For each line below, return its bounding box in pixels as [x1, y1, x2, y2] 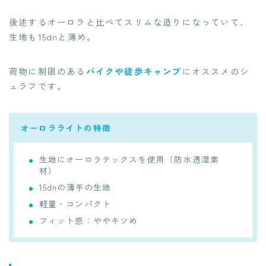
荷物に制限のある [9, 64, 86, 77]
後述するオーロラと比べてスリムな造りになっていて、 [9, 15, 250, 28]
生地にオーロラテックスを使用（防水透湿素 [39, 153, 220, 165]
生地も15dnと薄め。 [9, 30, 97, 43]
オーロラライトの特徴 [21, 121, 111, 134]
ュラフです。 [9, 79, 67, 92]
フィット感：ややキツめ [39, 214, 138, 226]
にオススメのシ [182, 64, 250, 77]
